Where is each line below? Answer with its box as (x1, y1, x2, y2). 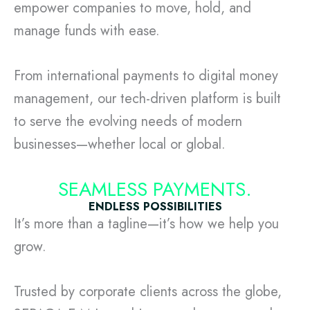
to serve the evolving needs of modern (14, 111, 242, 131)
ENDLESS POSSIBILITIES (88, 198, 222, 215)
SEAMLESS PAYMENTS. (58, 174, 252, 203)
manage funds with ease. (14, 20, 160, 41)
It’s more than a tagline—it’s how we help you (14, 213, 279, 234)
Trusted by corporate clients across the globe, (14, 281, 282, 302)
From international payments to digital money (14, 65, 278, 86)
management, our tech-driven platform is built (14, 88, 281, 109)
